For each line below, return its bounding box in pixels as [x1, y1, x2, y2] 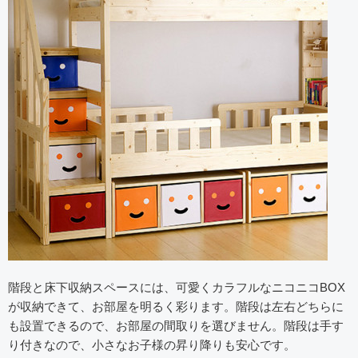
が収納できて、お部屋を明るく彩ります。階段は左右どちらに [8, 300, 344, 314]
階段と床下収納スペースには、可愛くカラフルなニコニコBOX [8, 280, 345, 295]
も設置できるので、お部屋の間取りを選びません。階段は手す [8, 319, 344, 333]
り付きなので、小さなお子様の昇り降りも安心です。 [8, 338, 296, 352]
